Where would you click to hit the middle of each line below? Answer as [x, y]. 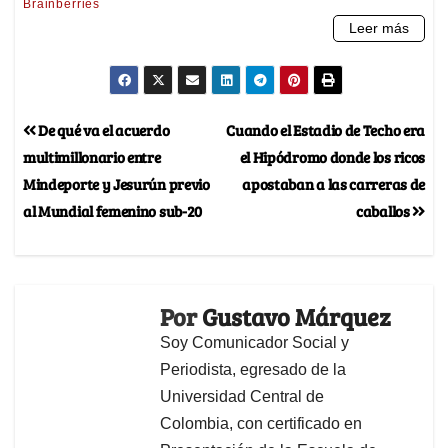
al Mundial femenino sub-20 [113, 211]
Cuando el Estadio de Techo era [325, 130]
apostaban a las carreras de [333, 184]
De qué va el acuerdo [102, 130]
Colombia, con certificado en [261, 424]
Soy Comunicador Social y [254, 343]
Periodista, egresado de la [253, 370]
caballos [384, 211]
